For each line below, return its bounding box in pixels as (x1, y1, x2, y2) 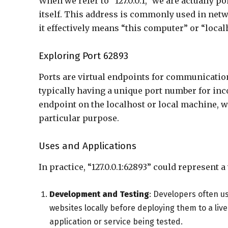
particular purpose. (39, 113, 119, 123)
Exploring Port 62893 (39, 50, 128, 62)
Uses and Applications (39, 140, 136, 152)
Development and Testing (49, 189, 149, 199)
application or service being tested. (49, 217, 183, 226)
